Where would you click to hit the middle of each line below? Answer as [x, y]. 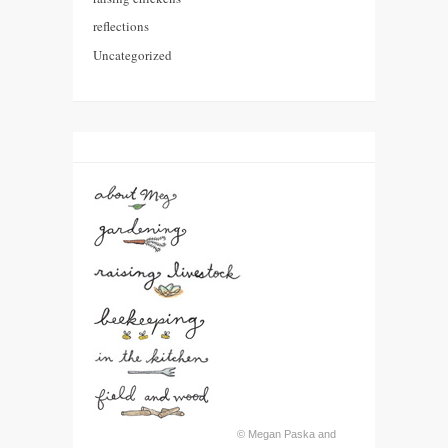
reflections [121, 26]
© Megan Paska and [287, 434]
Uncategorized [132, 55]
